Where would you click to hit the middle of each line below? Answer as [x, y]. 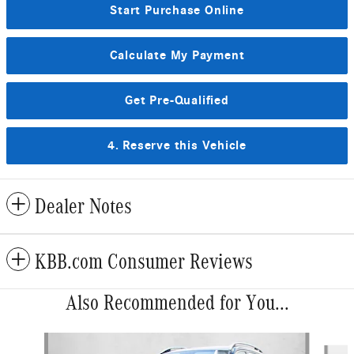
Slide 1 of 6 [31, 339]
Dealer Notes [83, 206]
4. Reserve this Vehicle [177, 145]
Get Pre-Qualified [177, 100]
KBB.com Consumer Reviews [144, 261]
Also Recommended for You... [177, 302]
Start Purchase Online [177, 11]
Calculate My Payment [177, 56]
